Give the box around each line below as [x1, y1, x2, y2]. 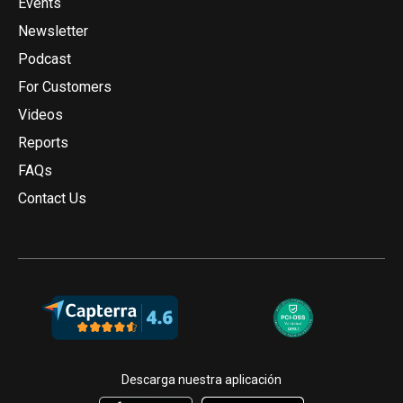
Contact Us [18, 189, 86, 207]
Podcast [18, 49, 71, 67]
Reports [18, 133, 68, 151]
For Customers [18, 77, 112, 95]
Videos [18, 105, 63, 123]
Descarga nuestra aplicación [121, 372, 282, 387]
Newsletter [18, 22, 88, 40]
